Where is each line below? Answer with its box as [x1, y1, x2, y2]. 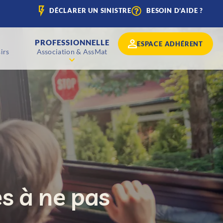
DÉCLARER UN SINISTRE [49, 6, 131, 14]
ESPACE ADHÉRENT [137, 39, 203, 48]
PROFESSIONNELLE [34, 38, 110, 47]
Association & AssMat [36, 47, 108, 56]
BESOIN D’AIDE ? [146, 6, 203, 14]
